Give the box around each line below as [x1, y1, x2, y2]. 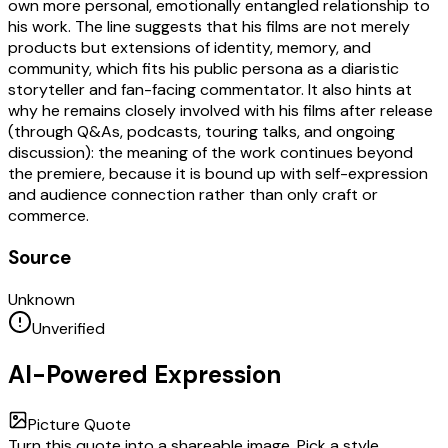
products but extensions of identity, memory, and [8, 37, 371, 59]
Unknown [8, 288, 75, 310]
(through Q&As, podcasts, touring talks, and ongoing [8, 121, 395, 143]
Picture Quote [28, 413, 131, 435]
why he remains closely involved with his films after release [8, 100, 433, 122]
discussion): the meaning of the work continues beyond [8, 142, 413, 164]
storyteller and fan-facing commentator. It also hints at [8, 79, 412, 101]
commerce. [8, 205, 89, 227]
